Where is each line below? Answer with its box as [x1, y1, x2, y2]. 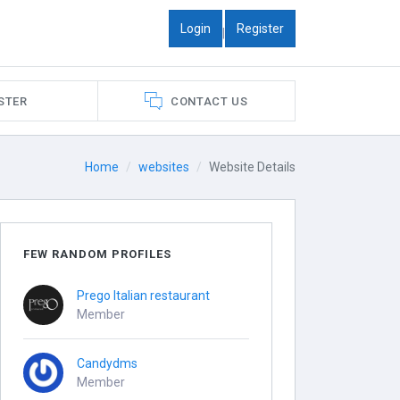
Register [237, 21, 284, 36]
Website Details [209, 160, 296, 174]
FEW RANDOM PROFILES [23, 247, 172, 261]
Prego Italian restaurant [77, 287, 211, 303]
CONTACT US [170, 94, 248, 108]
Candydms [77, 355, 138, 371]
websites [138, 160, 189, 174]
